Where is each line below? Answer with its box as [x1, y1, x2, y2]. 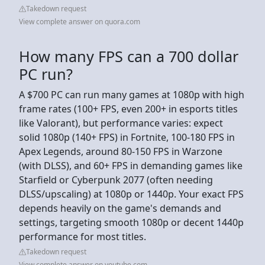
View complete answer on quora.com [19, 16, 140, 27]
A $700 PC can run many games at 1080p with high [19, 88, 244, 101]
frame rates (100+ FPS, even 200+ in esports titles [19, 102, 238, 115]
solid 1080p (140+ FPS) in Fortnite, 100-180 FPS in [19, 130, 235, 144]
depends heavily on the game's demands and [19, 201, 221, 215]
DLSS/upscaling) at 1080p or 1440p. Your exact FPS [19, 187, 244, 201]
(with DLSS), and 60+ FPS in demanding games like [19, 159, 243, 172]
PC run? [19, 63, 73, 84]
